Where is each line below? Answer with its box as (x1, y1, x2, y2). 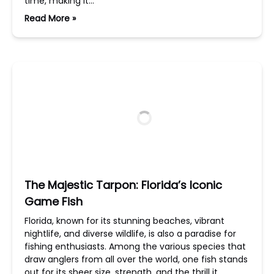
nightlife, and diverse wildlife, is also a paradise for (24, 228, 236, 240)
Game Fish (24, 194, 83, 209)
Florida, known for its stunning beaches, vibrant (24, 215, 224, 227)
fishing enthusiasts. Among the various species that (24, 240, 246, 253)
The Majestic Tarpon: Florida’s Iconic (24, 177, 222, 193)
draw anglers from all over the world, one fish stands (24, 253, 248, 265)
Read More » (24, 12, 76, 24)
